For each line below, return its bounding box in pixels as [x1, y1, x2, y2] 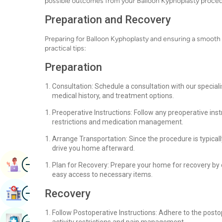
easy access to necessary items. [52, 170, 153, 178]
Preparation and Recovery [45, 13, 171, 26]
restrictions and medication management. [52, 118, 183, 126]
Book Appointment [22, 160, 91, 169]
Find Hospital [22, 188, 70, 198]
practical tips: [45, 44, 86, 53]
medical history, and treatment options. [52, 92, 174, 100]
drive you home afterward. [52, 144, 135, 152]
